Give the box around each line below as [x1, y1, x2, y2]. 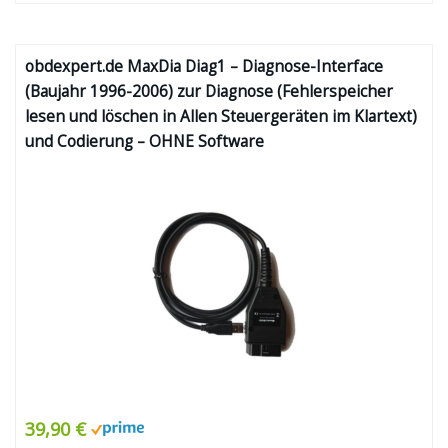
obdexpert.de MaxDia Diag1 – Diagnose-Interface [25, 56, 383, 77]
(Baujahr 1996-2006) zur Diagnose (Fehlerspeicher [25, 81, 393, 102]
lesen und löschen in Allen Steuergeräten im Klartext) [25, 106, 417, 127]
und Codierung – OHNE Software [25, 131, 264, 152]
